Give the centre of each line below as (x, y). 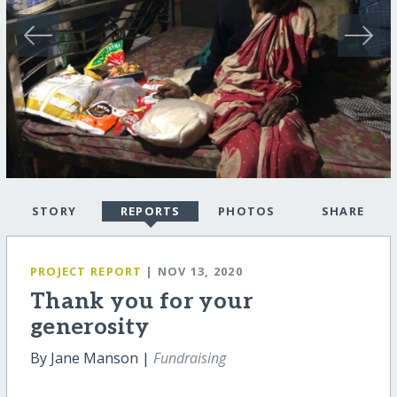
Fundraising (189, 358)
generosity (90, 327)
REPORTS (150, 211)
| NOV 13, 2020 (195, 272)
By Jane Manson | (91, 358)
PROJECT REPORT (86, 272)
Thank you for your (141, 302)
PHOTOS (246, 211)
